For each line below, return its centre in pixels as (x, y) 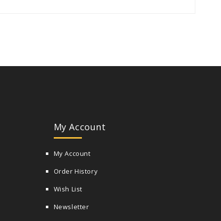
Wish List (68, 189)
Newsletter (71, 207)
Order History (76, 171)
